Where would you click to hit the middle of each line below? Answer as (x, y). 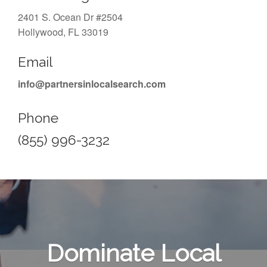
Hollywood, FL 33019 (63, 32)
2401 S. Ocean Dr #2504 (70, 17)
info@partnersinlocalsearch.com (92, 84)
